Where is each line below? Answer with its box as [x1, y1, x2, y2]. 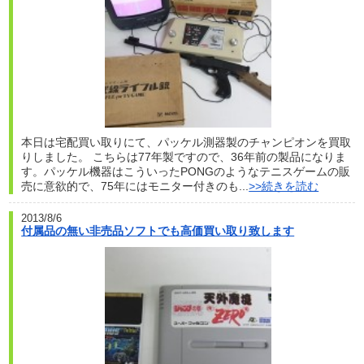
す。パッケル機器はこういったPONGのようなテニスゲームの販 [21, 165, 351, 179]
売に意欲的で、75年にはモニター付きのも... [21, 180, 249, 193]
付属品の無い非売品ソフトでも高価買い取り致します [21, 224, 295, 238]
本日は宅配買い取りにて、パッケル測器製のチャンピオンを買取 [21, 136, 352, 149]
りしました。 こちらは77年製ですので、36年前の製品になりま [21, 150, 347, 164]
